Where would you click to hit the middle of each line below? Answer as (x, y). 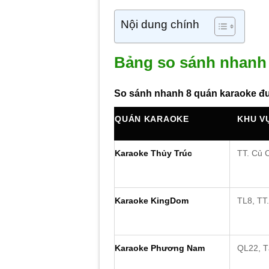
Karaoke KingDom (152, 201)
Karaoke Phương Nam (160, 248)
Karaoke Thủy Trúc (154, 153)
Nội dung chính (160, 25)
